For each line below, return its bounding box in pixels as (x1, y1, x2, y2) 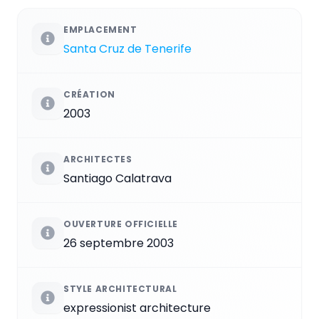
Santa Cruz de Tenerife (63, 40, 192, 57)
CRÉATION (63, 88, 115, 100)
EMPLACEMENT (63, 23, 137, 36)
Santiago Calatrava (63, 169, 172, 187)
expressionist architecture (63, 299, 211, 316)
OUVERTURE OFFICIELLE (63, 217, 178, 230)
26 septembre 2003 (63, 234, 174, 251)
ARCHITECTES (63, 152, 132, 165)
